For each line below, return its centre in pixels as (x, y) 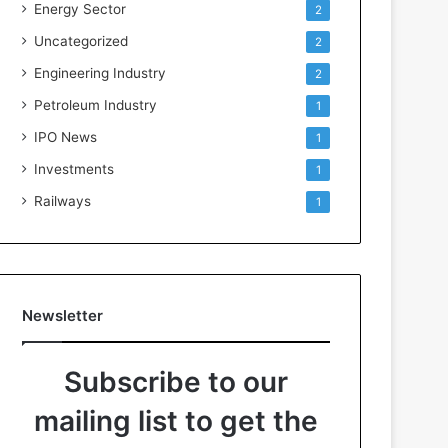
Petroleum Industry (96, 105)
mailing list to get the (176, 421)
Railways (63, 201)
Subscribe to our (176, 382)
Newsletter (63, 315)
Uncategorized (81, 41)
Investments (74, 169)
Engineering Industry (100, 73)
